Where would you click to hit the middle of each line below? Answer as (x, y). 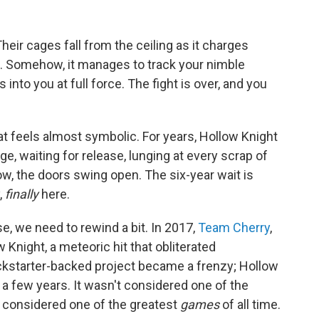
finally (22, 194)
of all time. (251, 305)
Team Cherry (234, 228)
